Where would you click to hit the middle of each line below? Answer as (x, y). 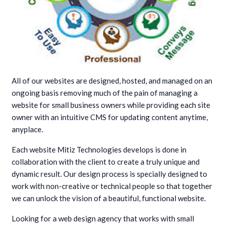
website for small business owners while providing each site (111, 105)
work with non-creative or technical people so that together (112, 186)
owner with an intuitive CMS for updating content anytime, (110, 117)
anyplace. (27, 129)
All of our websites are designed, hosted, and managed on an (112, 80)
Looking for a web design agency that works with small (103, 218)
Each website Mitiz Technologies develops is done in (99, 149)
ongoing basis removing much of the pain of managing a (105, 92)
